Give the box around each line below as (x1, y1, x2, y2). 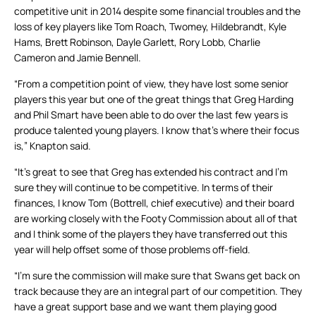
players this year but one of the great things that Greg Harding (14, 92, 293, 107)
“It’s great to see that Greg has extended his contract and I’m (14, 165, 288, 179)
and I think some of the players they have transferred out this (14, 227, 287, 241)
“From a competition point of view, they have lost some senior (14, 77, 288, 91)
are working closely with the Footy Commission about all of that (14, 212, 298, 226)
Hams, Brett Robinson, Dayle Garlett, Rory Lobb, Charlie (14, 35, 260, 49)
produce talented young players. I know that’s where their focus (14, 123, 299, 138)
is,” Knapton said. (14, 139, 91, 153)
